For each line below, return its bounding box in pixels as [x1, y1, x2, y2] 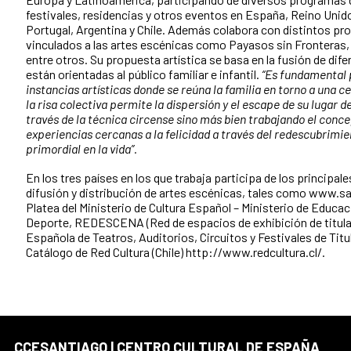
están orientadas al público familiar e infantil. [26, 66, 262, 81]
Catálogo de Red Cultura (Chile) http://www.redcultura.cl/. [26, 244, 325, 259]
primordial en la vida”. [26, 140, 137, 156]
